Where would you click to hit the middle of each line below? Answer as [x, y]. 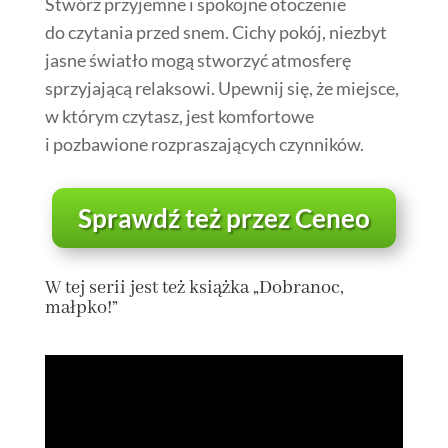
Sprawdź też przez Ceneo [223, 218]
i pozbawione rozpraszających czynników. [204, 144]
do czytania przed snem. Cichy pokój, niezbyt [215, 32]
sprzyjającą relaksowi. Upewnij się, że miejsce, [221, 88]
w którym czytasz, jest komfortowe [179, 116]
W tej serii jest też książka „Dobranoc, [194, 287]
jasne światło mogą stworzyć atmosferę [197, 60]
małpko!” [81, 307]
